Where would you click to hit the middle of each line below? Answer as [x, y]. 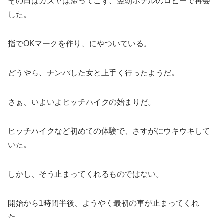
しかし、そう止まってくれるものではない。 [86, 174]
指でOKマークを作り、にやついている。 [80, 43]
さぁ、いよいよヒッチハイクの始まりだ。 [82, 102]
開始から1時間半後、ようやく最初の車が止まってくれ [103, 203]
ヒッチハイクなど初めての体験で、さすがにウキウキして [109, 131]
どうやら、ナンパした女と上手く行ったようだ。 [93, 73]
